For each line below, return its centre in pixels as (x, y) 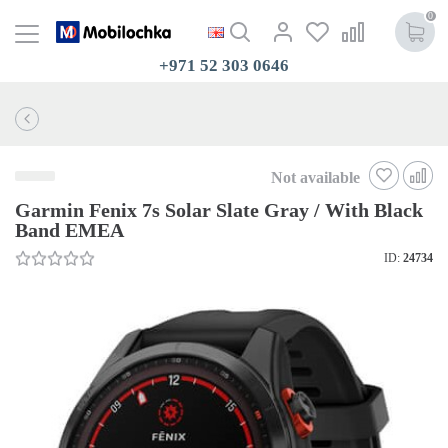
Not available (315, 177)
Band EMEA (69, 229)
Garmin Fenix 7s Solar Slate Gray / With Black (219, 209)
